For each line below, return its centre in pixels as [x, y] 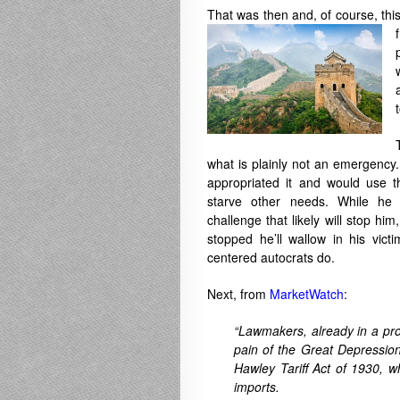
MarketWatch [307, 294]
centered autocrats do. [271, 257]
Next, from [238, 294]
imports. [257, 387]
